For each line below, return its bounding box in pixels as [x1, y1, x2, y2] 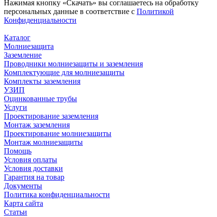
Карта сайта [4, 199, 43, 207]
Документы [4, 181, 42, 190]
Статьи [4, 207, 27, 216]
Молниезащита [4, 42, 54, 50]
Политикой [137, 7, 174, 15]
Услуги [4, 103, 27, 111]
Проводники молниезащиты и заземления [4, 59, 143, 68]
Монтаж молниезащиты [4, 138, 83, 146]
